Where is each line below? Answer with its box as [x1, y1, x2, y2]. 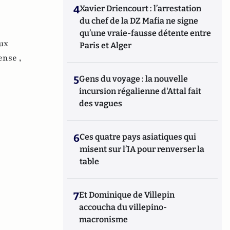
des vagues [79, 99, 123, 108]
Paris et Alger [80, 41, 132, 50]
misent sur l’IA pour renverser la [80, 144, 205, 154]
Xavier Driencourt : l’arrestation [80, 4, 202, 13]
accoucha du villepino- [79, 202, 167, 212]
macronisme [79, 215, 128, 224]
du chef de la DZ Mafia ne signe [80, 16, 199, 26]
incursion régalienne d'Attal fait [79, 86, 202, 96]
